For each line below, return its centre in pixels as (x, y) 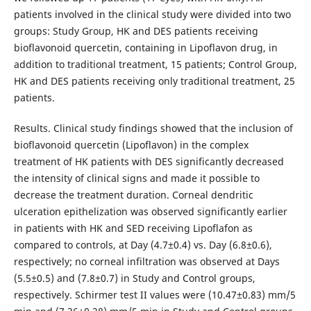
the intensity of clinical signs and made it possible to (136, 178)
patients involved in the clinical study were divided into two (152, 15)
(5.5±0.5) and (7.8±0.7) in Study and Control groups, (134, 278)
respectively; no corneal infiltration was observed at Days (146, 262)
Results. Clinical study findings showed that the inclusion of (153, 128)
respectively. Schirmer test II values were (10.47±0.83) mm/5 (154, 295)
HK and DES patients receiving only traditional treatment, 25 (154, 81)
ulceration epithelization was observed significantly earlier (150, 212)
